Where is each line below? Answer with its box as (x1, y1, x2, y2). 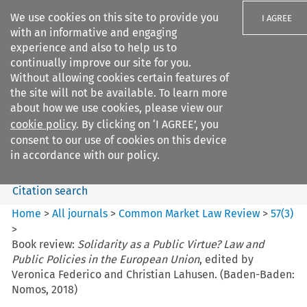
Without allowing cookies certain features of (10, 71, 229, 84)
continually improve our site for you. (10, 56, 191, 69)
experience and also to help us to (10, 41, 177, 54)
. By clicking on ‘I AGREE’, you (76, 118, 219, 131)
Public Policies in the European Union (12, 252, 200, 266)
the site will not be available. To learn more (10, 86, 228, 99)
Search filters (93, 88, 159, 101)
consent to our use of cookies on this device (10, 134, 227, 147)
